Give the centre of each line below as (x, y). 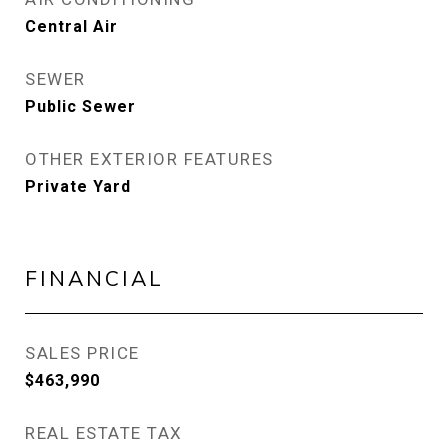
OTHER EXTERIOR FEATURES (149, 159)
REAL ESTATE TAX (104, 433)
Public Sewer (80, 106)
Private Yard (78, 186)
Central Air (71, 26)
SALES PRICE (82, 353)
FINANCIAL (94, 278)
